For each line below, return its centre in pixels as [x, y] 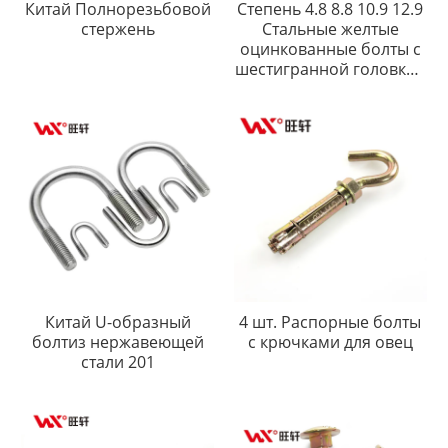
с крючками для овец [330, 341]
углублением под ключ [330, 108]
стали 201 [117, 361]
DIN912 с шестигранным [330, 88]
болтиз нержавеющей [117, 341]
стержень [117, 28]
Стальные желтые [330, 28]
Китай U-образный [117, 321]
